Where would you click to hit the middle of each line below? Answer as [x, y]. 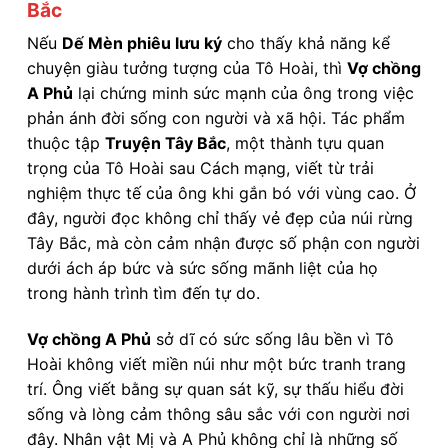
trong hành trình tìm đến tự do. [143, 293]
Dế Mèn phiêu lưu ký [142, 43]
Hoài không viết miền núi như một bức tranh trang [216, 364]
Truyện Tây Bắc [165, 143]
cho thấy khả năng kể [306, 43]
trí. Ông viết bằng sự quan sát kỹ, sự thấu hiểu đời [215, 389]
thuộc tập [66, 143]
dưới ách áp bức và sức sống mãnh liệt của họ [202, 268]
